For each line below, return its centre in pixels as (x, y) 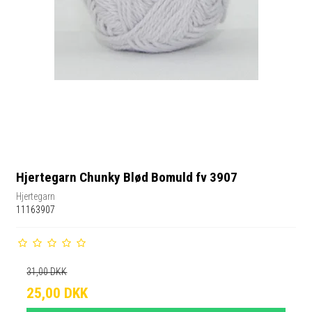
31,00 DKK (47, 271)
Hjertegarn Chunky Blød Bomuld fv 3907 (127, 178)
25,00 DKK (57, 293)
